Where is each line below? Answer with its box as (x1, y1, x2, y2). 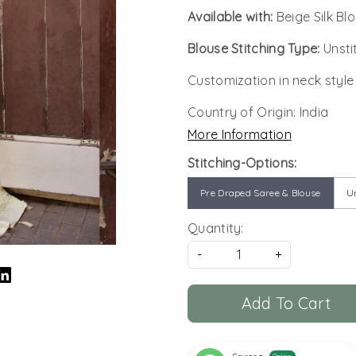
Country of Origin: (188, 103, 300, 120)
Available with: (188, 8, 277, 25)
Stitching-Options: (188, 154, 297, 171)
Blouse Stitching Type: (188, 40, 323, 56)
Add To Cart (241, 292, 331, 313)
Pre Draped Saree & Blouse (200, 186, 321, 199)
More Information (188, 126, 292, 142)
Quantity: (188, 219, 244, 236)
